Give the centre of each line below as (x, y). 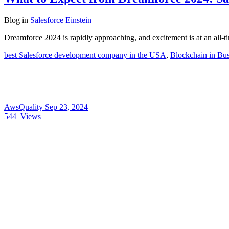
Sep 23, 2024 (66, 107)
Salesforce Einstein (61, 20)
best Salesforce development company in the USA (85, 55)
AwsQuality (25, 107)
